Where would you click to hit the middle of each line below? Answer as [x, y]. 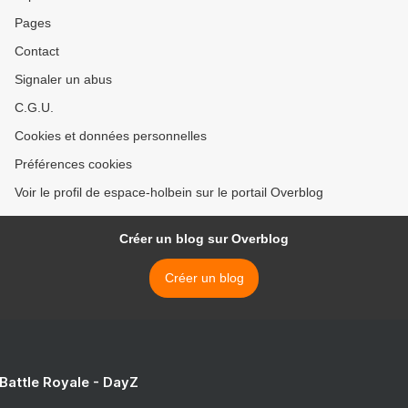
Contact [37, 51]
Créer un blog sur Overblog [204, 239]
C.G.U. [34, 108]
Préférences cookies [73, 164]
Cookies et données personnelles [111, 136]
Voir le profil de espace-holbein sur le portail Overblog [169, 193]
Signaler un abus [63, 80]
